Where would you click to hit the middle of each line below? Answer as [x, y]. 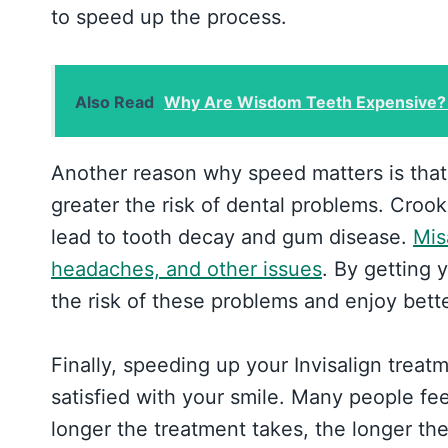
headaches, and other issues [186, 268]
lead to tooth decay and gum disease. [232, 236]
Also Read [114, 101]
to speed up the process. [169, 16]
